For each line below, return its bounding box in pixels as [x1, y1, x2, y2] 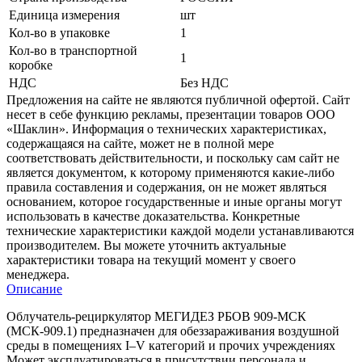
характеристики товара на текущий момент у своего [6, 252, 296, 267]
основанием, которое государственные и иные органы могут [6, 194, 342, 208]
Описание [6, 281, 62, 296]
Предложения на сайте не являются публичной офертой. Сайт [6, 92, 350, 107]
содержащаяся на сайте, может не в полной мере [6, 136, 274, 150]
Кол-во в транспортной [9, 43, 137, 57]
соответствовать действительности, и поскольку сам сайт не [6, 150, 339, 165]
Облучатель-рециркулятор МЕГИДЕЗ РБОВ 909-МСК [6, 309, 306, 323]
